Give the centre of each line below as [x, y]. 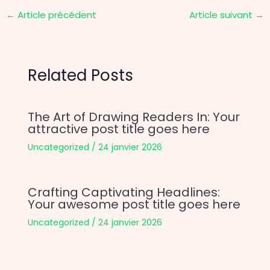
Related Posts [80, 76]
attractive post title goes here [118, 129]
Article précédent [56, 14]
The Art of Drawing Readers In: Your [133, 117]
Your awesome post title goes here [134, 204]
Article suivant [222, 14]
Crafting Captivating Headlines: [124, 192]
